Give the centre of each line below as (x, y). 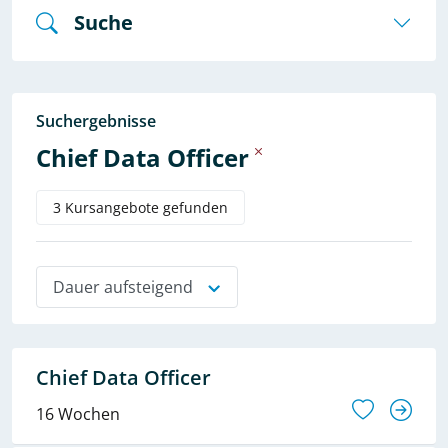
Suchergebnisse (96, 121)
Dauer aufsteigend (123, 287)
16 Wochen (78, 414)
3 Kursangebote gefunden (140, 207)
